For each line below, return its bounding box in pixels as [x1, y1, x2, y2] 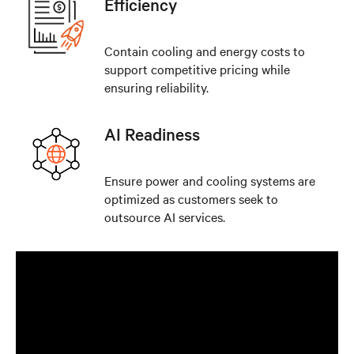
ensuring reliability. [104, 78, 209, 96]
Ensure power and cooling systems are [104, 171, 315, 189]
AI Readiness [104, 122, 200, 145]
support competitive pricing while [104, 60, 290, 77]
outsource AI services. [104, 208, 225, 225]
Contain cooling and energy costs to [104, 42, 305, 59]
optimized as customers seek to [104, 190, 278, 207]
